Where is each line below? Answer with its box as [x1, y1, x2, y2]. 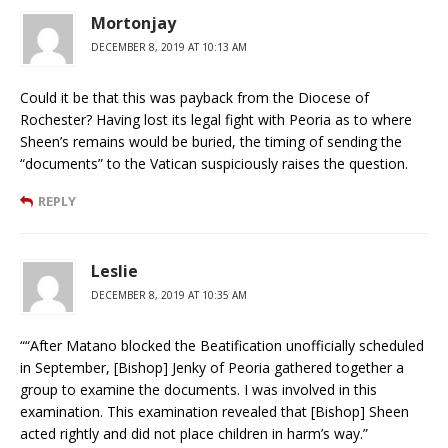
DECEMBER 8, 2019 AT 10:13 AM [91, 39, 247, 54]
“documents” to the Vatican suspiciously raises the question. [20, 153, 408, 173]
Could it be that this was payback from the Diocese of [20, 87, 369, 107]
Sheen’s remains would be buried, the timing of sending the [20, 131, 402, 151]
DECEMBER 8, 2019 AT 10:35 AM [91, 287, 247, 302]
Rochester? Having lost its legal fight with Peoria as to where [20, 109, 412, 129]
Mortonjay [91, 11, 176, 34]
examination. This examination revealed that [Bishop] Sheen [20, 401, 409, 421]
